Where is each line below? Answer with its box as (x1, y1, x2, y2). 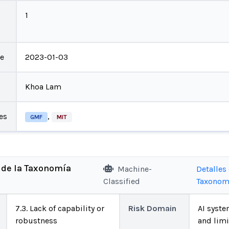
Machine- (118, 164, 152, 174)
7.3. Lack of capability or (15, 203, 104, 213)
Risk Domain (128, 203, 176, 213)
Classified (103, 176, 140, 186)
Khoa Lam (25, 81, 61, 91)
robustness (15, 216, 57, 225)
